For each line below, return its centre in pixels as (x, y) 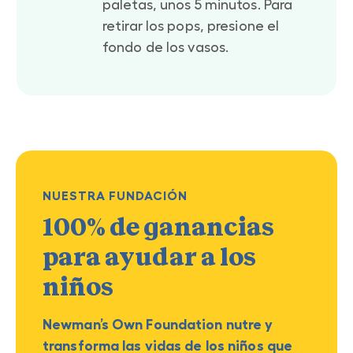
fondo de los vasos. (166, 47)
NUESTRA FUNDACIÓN (115, 195)
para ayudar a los (149, 257)
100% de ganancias (158, 227)
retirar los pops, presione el (191, 26)
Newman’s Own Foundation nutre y (158, 324)
